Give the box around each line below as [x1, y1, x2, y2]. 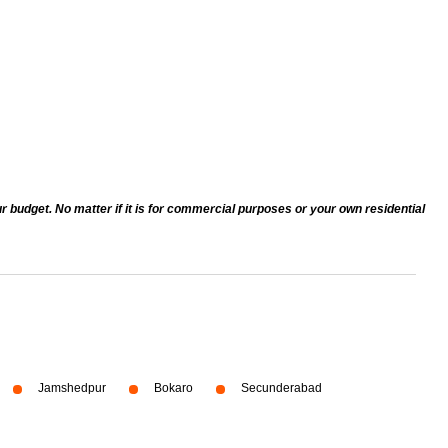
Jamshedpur [38, 381, 106, 395]
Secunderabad [241, 381, 322, 395]
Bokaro [154, 381, 193, 395]
